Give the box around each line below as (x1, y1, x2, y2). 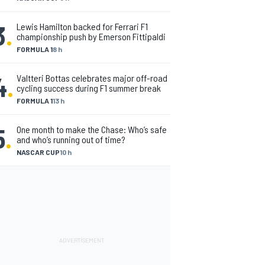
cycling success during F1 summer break (17, 82, 161, 93)
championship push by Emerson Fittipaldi (17, 31, 166, 42)
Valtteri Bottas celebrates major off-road (17, 72, 167, 83)
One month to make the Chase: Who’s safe (17, 124, 167, 135)
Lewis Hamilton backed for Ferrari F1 (17, 21, 148, 32)
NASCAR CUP (17, 148, 60, 156)
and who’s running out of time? (17, 134, 125, 145)
